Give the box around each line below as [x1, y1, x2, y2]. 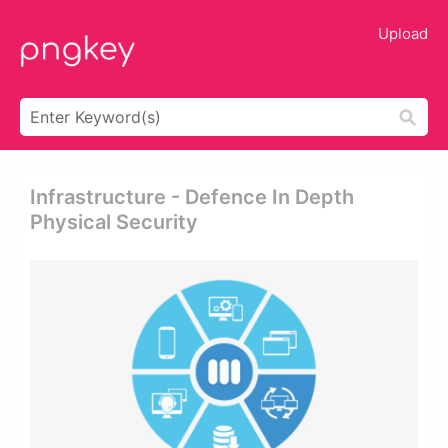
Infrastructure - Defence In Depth [30, 185, 354, 209]
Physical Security [30, 210, 198, 234]
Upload [378, 24, 428, 43]
